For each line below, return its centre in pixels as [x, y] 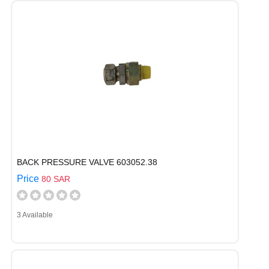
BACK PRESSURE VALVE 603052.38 [87, 162]
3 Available [35, 215]
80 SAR [56, 179]
